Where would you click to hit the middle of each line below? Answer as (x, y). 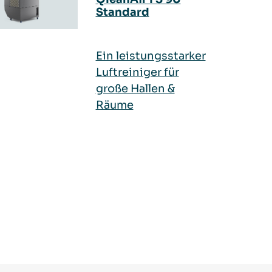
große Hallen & (135, 89)
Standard (122, 12)
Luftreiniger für (137, 72)
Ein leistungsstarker (151, 56)
